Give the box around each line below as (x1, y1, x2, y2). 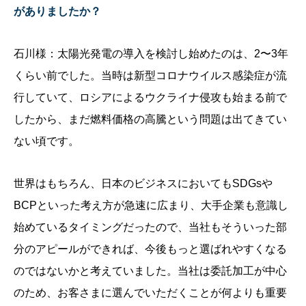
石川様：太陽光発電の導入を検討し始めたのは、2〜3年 (14, 48, 288, 60)
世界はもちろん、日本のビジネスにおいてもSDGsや (14, 178, 273, 190)
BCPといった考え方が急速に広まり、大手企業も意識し (14, 199, 288, 212)
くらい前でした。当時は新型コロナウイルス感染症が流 (14, 70, 287, 82)
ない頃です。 (14, 135, 79, 148)
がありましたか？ (14, 5, 101, 18)
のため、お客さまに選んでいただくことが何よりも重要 (14, 287, 287, 299)
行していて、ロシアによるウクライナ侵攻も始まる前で (14, 92, 287, 104)
